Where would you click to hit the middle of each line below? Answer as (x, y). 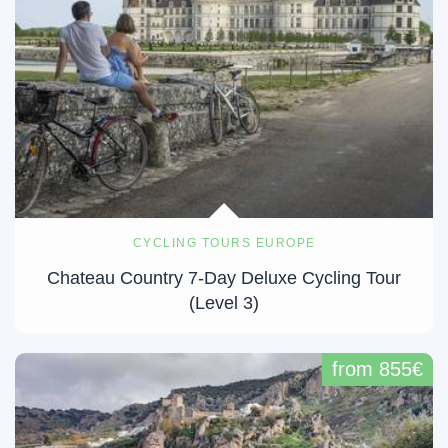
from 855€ (377, 369)
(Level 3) (224, 302)
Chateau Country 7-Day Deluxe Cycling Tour (224, 277)
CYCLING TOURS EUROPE (224, 242)
